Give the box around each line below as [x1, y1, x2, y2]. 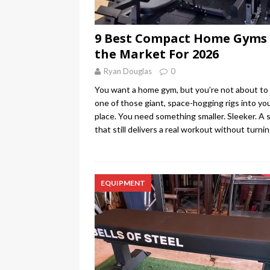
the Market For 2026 [95, 46, 219, 63]
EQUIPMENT [101, 178, 145, 188]
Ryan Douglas [104, 66, 152, 77]
